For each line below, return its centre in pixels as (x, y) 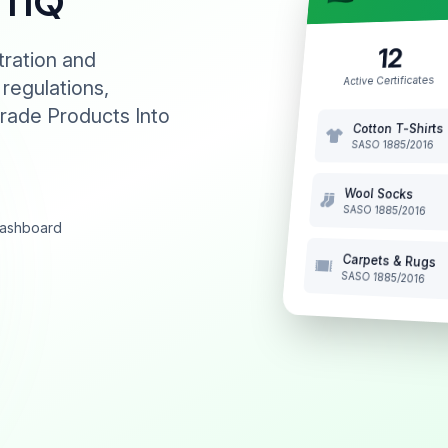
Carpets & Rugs (389, 260)
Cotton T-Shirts (398, 128)
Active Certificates (389, 80)
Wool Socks (378, 193)
